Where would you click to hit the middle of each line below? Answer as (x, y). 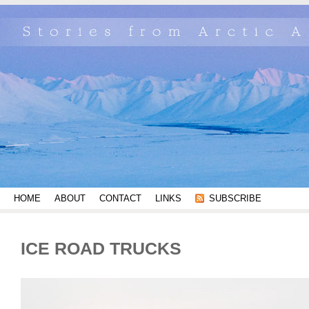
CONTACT (120, 198)
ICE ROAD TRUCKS (101, 249)
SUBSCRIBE (235, 198)
